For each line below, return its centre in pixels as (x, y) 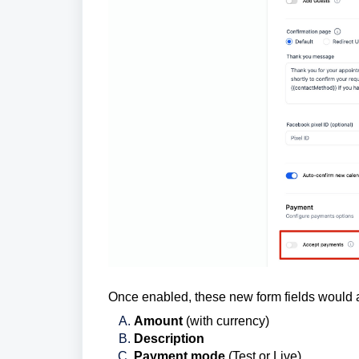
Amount (158, 321)
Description (169, 339)
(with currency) (226, 321)
